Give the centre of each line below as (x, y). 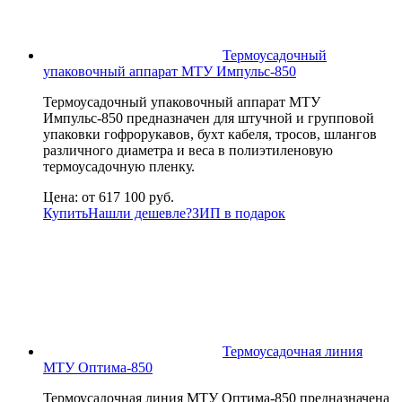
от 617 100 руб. (128, 197)
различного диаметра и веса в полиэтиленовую (188, 150)
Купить (66, 213)
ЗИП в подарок (239, 213)
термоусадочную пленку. (119, 166)
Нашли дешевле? (140, 213)
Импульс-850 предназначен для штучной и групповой (209, 118)
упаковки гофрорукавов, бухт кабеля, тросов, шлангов (210, 134)
